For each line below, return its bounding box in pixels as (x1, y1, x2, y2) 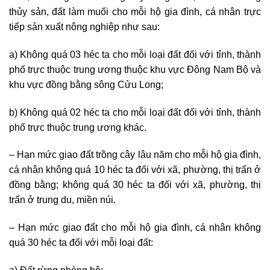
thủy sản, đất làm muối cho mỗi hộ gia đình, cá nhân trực (9, 6, 261, 17)
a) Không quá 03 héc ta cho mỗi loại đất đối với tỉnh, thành (9, 49, 261, 60)
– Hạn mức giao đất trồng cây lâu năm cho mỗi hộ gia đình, (9, 149, 261, 160)
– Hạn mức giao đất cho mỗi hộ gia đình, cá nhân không (9, 222, 261, 233)
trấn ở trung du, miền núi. (9, 195, 116, 206)
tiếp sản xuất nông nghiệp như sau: (9, 21, 160, 32)
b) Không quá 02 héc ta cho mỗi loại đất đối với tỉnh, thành (9, 107, 261, 118)
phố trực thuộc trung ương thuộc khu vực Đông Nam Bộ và (9, 64, 261, 75)
